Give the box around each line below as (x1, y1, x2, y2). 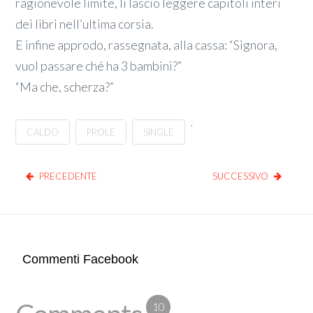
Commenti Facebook (22, 252, 139, 267)
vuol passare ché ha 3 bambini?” (15, 57, 182, 73)
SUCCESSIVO (212, 170, 268, 182)
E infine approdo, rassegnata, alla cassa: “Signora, (15, 36, 278, 52)
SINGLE (143, 126, 175, 138)
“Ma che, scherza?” (15, 78, 115, 94)
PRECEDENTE (39, 170, 98, 182)
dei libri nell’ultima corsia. (15, 15, 154, 31)
